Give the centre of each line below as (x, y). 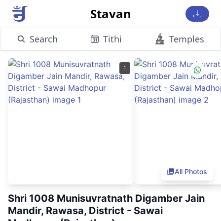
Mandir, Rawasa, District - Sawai (85, 211)
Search (44, 39)
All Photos (191, 171)
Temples (187, 39)
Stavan (110, 14)
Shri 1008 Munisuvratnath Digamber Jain (106, 198)
